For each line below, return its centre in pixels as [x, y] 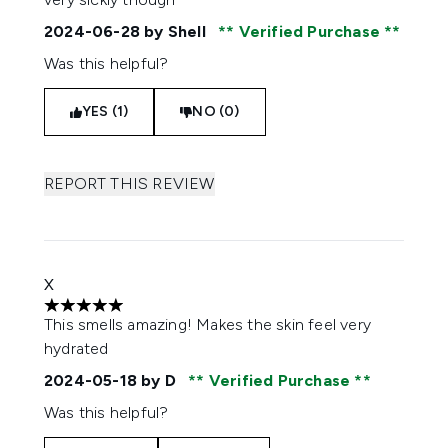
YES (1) [105, 111]
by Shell [175, 31]
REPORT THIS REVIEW [129, 183]
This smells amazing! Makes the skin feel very [208, 324]
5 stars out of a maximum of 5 [152, 315]
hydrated [78, 348]
